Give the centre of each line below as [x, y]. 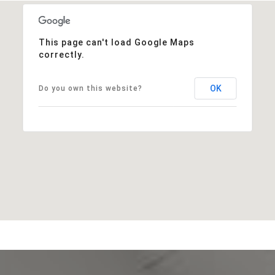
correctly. [61, 54]
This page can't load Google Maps [116, 42]
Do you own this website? [90, 88]
